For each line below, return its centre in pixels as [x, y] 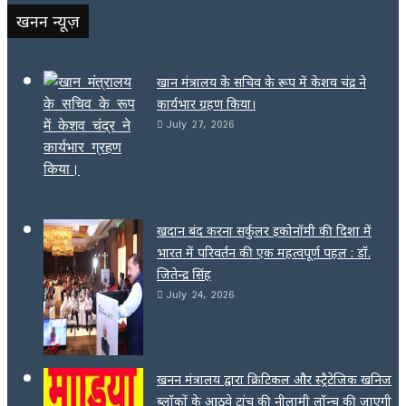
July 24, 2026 [200, 294]
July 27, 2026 [200, 123]
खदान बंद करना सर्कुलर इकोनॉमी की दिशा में [264, 230]
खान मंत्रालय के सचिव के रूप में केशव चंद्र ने [261, 82]
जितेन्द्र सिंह [184, 274]
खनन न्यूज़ [48, 20]
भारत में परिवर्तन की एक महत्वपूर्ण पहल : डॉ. [264, 252]
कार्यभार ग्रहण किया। [206, 103]
